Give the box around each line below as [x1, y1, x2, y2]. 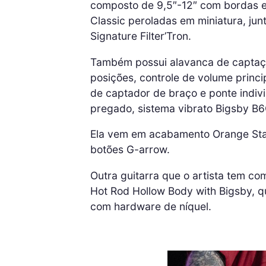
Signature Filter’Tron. [90, 30, 191, 43]
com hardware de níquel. [90, 199, 211, 213]
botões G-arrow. [90, 143, 170, 156]
